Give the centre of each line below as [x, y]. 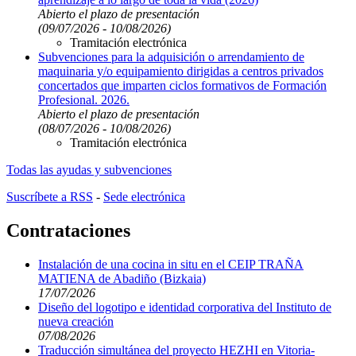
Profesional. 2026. [84, 100]
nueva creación [76, 322]
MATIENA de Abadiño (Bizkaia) [122, 279]
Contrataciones [68, 231]
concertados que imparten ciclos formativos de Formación [182, 86]
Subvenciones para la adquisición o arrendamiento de [171, 57]
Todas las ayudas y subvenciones [89, 170]
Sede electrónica [144, 197]
